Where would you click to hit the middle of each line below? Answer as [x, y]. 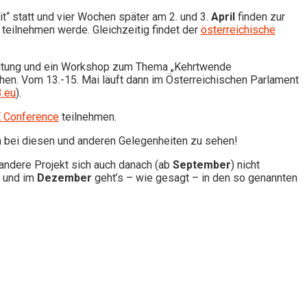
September [202, 164]
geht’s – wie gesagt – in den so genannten [195, 177]
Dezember [64, 177]
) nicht [245, 164]
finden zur [260, 16]
